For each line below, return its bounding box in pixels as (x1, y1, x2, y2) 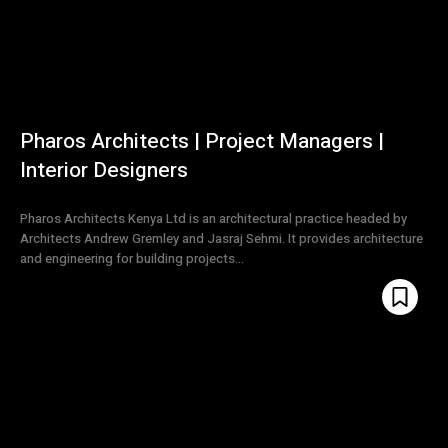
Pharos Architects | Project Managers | (20, 126, 384, 158)
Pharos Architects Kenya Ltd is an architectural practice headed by (20, 209, 407, 229)
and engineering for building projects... (20, 249, 244, 269)
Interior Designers (20, 155, 188, 187)
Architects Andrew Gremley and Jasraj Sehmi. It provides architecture (20, 229, 423, 249)
